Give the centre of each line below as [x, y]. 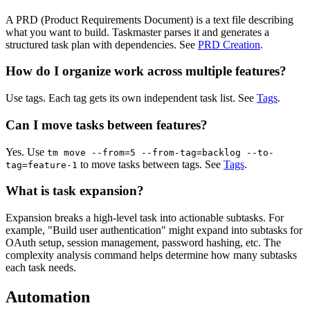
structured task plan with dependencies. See [102, 44]
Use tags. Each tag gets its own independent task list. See [131, 98]
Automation [48, 297]
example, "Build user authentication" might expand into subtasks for [154, 230]
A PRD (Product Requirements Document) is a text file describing [149, 19]
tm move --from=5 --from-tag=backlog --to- [161, 152]
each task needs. [41, 268]
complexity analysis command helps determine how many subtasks [151, 255]
